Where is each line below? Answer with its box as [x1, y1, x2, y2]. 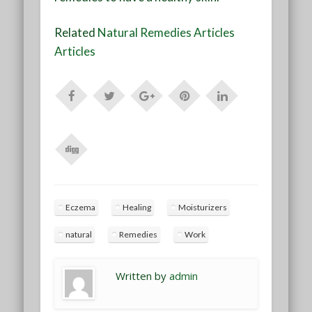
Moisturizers [178, 201, 228, 212]
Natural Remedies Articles [97, 24, 235, 40]
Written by [116, 268, 170, 283]
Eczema [65, 201, 96, 212]
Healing [123, 201, 152, 212]
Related [54, 24, 98, 40]
